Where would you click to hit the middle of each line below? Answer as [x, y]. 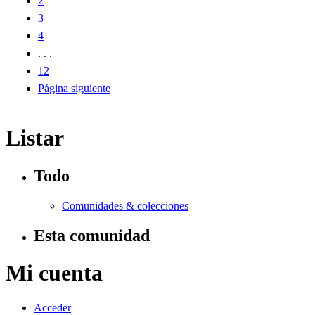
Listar [35, 138]
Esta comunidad [92, 235]
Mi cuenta [54, 273]
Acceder [52, 307]
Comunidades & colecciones [125, 205]
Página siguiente [74, 88]
